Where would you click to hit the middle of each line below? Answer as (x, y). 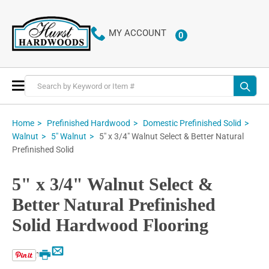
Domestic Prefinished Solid (192, 123)
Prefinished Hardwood (89, 123)
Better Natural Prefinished (114, 205)
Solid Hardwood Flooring (110, 225)
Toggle (38, 85)
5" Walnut (69, 137)
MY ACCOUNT (137, 33)
